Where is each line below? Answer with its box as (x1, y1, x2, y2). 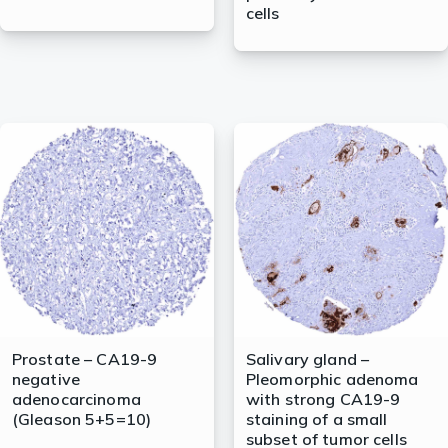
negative (11, 369, 80, 390)
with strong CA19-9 (245, 389, 401, 410)
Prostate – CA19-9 (11, 349, 158, 370)
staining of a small (245, 409, 388, 430)
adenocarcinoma (11, 389, 141, 410)
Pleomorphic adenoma (245, 369, 419, 390)
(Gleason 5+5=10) (11, 409, 152, 430)
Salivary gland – (245, 349, 370, 370)
